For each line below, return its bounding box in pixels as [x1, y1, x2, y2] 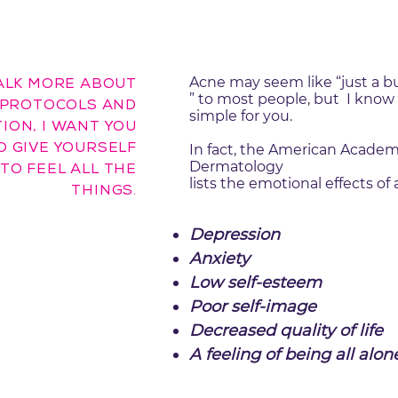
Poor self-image [189, 297, 316, 316]
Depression [189, 225, 280, 244]
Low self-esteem [189, 273, 322, 292]
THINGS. [71, 184, 137, 198]
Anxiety [189, 249, 250, 268]
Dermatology [189, 158, 283, 175]
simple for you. [189, 107, 292, 124]
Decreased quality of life [189, 321, 383, 340]
